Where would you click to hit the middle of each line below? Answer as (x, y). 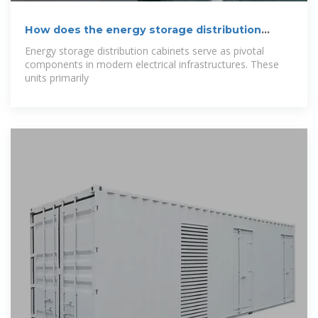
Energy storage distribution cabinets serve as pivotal (144, 50)
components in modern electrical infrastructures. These (152, 64)
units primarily (57, 77)
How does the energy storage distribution (143, 29)
